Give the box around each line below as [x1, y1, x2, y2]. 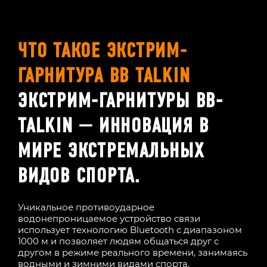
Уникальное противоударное [18, 201, 154, 213]
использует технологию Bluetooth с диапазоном [18, 224, 242, 236]
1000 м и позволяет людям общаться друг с [18, 235, 219, 247]
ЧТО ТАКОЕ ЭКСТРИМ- [18, 41, 188, 63]
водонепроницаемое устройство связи [18, 213, 200, 225]
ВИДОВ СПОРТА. [18, 166, 140, 188]
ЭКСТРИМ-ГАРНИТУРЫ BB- [18, 91, 223, 113]
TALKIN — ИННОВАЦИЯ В [18, 116, 209, 138]
